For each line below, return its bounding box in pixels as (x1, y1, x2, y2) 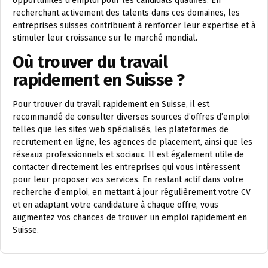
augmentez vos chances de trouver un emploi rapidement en (13, 212, 247, 223)
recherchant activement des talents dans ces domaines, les (13, 8, 240, 19)
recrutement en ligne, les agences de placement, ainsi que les (13, 137, 252, 148)
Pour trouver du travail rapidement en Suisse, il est (13, 99, 209, 110)
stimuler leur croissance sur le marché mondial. (13, 33, 197, 44)
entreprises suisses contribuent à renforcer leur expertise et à (13, 20, 255, 31)
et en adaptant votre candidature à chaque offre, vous (13, 200, 218, 211)
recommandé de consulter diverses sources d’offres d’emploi (13, 112, 250, 123)
